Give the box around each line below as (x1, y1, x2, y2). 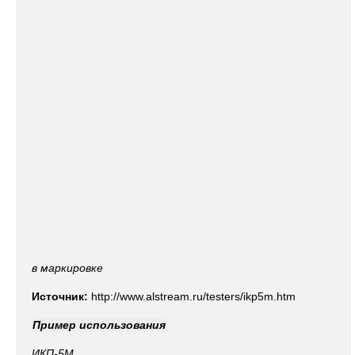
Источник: (32, 290, 91, 303)
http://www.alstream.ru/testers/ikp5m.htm (91, 290, 296, 303)
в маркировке (32, 261, 103, 274)
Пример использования (32, 319, 166, 331)
